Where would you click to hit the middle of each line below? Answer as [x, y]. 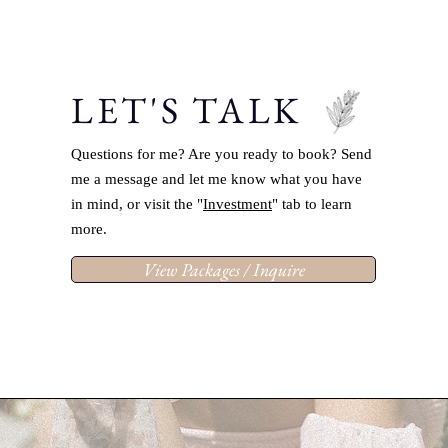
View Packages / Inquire [223, 269]
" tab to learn [312, 204]
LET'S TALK [186, 110]
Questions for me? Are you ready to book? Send [221, 154]
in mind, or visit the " [137, 204]
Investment [237, 204]
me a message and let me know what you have [216, 179]
